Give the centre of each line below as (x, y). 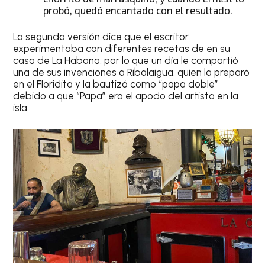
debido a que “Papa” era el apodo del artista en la (126, 96)
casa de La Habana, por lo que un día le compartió (126, 61)
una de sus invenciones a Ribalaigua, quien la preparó (132, 72)
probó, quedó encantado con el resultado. (138, 10)
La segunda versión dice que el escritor (101, 37)
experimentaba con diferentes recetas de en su (122, 49)
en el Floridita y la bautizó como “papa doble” (116, 84)
